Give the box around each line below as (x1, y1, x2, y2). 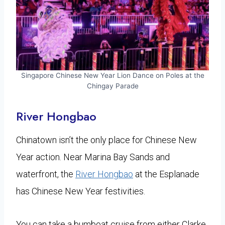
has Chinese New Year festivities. (16, 185, 145, 196)
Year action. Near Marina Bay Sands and (16, 151, 170, 162)
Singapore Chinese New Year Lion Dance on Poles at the (21, 71, 204, 79)
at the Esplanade (133, 168, 199, 179)
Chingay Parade (86, 81, 139, 90)
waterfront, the (16, 168, 75, 179)
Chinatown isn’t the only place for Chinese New (16, 134, 197, 145)
